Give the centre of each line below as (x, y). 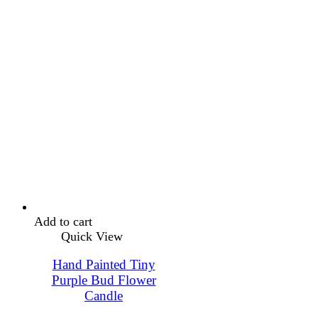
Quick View (92, 236)
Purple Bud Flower (104, 280)
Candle (104, 296)
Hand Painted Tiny (104, 265)
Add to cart (63, 221)
